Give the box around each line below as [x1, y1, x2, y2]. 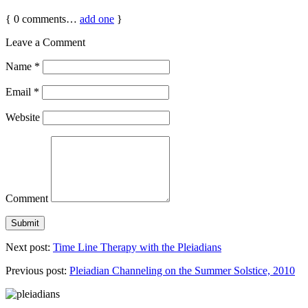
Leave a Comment [5, 36, 85, 48]
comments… [19, 12, 80, 25]
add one [80, 12, 114, 25]
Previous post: [5, 264, 69, 276]
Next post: [5, 241, 53, 253]
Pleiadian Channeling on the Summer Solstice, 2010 [69, 264, 295, 276]
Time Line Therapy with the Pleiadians [53, 241, 221, 253]
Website [5, 111, 40, 123]
